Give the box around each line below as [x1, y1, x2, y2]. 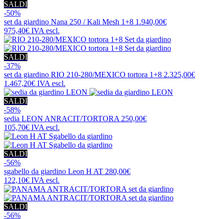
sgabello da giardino [4, 167, 68, 175]
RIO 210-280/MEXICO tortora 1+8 [51, 70, 162, 79]
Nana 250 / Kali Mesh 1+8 [51, 17, 133, 26]
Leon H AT [68, 167, 103, 175]
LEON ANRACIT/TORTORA [22, 114, 119, 123]
